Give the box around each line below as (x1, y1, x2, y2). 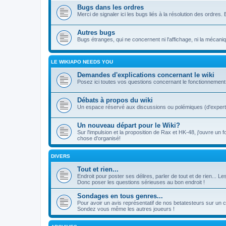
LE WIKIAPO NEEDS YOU (51, 59, 113, 65)
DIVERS (51, 153, 70, 159)
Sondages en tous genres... (77, 192, 163, 200)
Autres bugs (77, 29, 115, 36)
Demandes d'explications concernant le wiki (77, 71, 214, 79)
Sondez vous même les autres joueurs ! (77, 206, 175, 212)
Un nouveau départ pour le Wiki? (77, 122, 180, 129)
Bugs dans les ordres (77, 4, 144, 11)
